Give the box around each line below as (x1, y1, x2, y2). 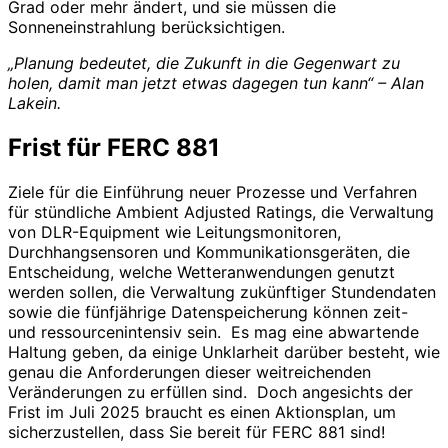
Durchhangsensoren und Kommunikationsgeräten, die (8, 241, 410, 262)
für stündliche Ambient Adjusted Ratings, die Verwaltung (8, 201, 434, 222)
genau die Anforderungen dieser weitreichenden (8, 361, 371, 382)
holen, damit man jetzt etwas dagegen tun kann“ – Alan (8, 72, 424, 93)
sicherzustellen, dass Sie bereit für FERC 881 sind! (8, 421, 385, 442)
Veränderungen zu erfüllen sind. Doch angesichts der (8, 381, 413, 402)
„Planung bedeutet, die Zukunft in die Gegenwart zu (8, 52, 400, 73)
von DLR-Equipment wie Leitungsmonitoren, (8, 221, 341, 242)
